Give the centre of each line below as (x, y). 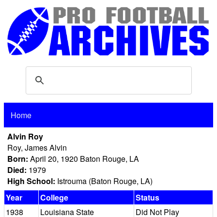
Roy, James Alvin (37, 147)
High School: (32, 181)
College (54, 197)
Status (147, 197)
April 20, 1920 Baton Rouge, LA (85, 158)
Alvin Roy (25, 136)
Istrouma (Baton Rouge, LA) (105, 181)
